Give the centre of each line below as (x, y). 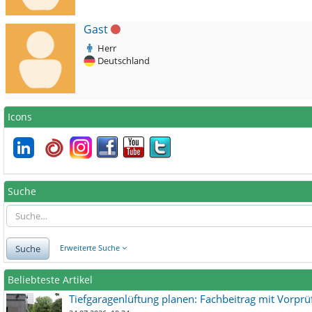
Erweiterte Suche (91, 248)
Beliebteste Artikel (50, 280)
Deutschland (122, 61)
